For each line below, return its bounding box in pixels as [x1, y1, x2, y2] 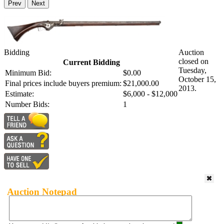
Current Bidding [62, 58, 120, 67]
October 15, [178, 75, 216, 84]
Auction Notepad [7, 186, 77, 197]
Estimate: [5, 89, 34, 98]
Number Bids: [5, 100, 49, 109]
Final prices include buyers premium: [5, 79, 121, 88]
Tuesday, [178, 66, 206, 75]
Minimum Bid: [5, 68, 51, 77]
